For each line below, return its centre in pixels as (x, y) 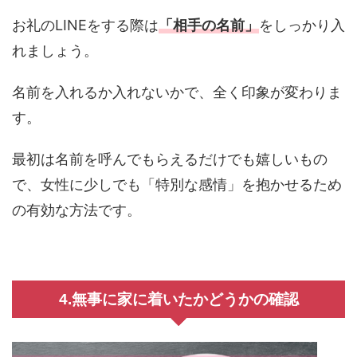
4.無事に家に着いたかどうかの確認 (178, 300)
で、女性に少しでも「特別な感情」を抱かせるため (177, 185)
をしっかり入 (302, 25)
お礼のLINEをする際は (85, 25)
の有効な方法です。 (76, 210)
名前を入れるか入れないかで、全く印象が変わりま (177, 92)
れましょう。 (55, 51)
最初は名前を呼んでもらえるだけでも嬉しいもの (170, 159)
